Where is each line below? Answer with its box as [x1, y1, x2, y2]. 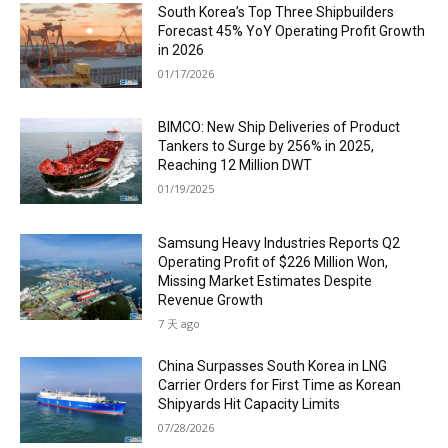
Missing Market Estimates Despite [158, 273, 373, 290]
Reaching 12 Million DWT [158, 157, 313, 174]
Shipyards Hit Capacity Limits [158, 396, 341, 413]
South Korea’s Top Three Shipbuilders [158, 3, 395, 20]
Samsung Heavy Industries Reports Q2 [158, 235, 401, 252]
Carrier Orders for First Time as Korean [158, 377, 402, 394]
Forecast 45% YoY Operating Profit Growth [158, 22, 426, 39]
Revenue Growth [158, 292, 264, 309]
